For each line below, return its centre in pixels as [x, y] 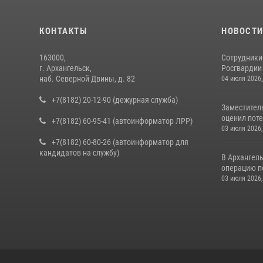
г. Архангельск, [65, 68]
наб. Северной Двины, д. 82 [87, 79]
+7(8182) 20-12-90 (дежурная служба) [115, 100]
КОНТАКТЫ [63, 31]
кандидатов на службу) [79, 153]
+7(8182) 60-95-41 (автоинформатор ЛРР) [122, 121]
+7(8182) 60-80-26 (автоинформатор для [120, 142]
